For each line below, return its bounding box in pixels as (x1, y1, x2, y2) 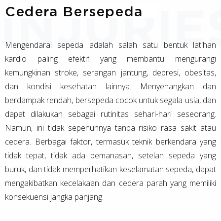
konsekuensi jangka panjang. (5, 191, 104, 202)
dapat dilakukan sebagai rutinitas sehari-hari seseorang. (5, 108, 216, 119)
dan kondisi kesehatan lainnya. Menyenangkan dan (5, 80, 216, 92)
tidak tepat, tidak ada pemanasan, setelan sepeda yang (5, 149, 216, 161)
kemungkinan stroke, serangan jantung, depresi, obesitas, (5, 67, 216, 78)
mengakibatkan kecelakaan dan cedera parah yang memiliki (5, 177, 216, 188)
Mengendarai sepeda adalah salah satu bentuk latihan (5, 39, 216, 50)
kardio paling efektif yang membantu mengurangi (5, 53, 216, 64)
